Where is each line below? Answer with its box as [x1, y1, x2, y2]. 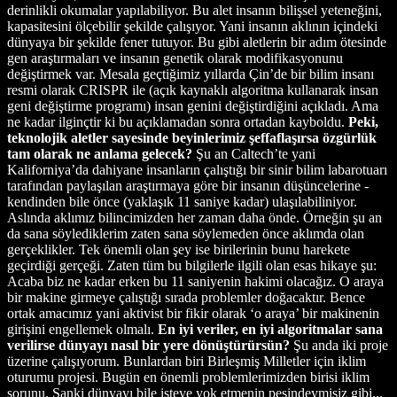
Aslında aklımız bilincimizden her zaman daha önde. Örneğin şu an [7, 209, 382, 225]
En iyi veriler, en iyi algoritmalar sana [158, 321, 383, 337]
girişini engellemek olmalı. [7, 321, 158, 337]
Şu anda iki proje [293, 337, 388, 353]
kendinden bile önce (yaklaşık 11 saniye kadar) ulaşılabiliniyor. [7, 193, 357, 209]
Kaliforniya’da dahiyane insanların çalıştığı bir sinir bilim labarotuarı [7, 161, 387, 177]
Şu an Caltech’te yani [196, 145, 315, 161]
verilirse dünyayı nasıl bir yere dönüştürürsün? [7, 337, 293, 353]
